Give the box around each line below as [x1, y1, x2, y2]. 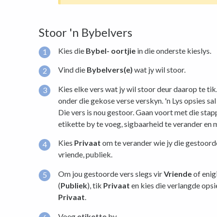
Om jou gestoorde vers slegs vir [58, 169, 164, 178]
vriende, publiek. [58, 150, 112, 159]
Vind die [58, 65, 87, 75]
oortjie [111, 46, 136, 55]
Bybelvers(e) [87, 65, 133, 75]
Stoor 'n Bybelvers [39, 25, 132, 39]
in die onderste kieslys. [136, 46, 211, 55]
